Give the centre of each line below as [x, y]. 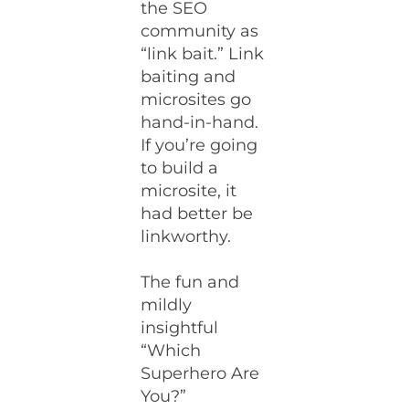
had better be [197, 214]
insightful [180, 328]
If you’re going [199, 145]
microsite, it [189, 191]
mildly [167, 305]
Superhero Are [200, 373]
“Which [171, 351]
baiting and [189, 77]
